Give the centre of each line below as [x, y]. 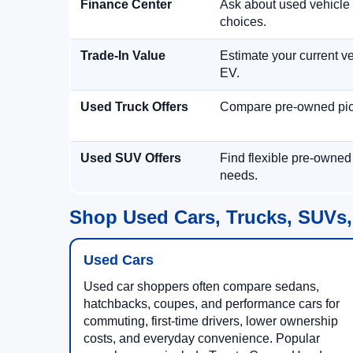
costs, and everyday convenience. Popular [202, 338]
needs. [239, 175]
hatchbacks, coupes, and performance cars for [212, 304]
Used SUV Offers [131, 158]
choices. [243, 22]
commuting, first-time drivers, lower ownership [211, 321]
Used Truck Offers [134, 107]
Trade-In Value [123, 56]
